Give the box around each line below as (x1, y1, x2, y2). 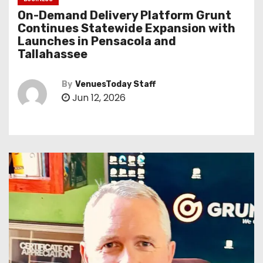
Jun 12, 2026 (70, 91, 126, 104)
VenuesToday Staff (75, 79, 156, 89)
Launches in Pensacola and (18, 34, 176, 48)
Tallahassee (18, 47, 87, 61)
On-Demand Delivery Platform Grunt (18, 8, 231, 22)
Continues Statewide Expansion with (18, 21, 235, 35)
